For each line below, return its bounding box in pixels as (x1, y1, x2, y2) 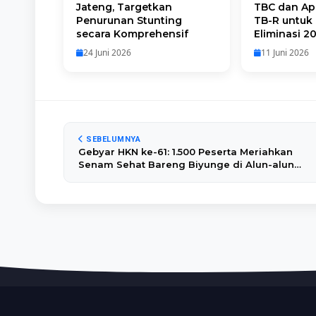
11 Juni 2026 (261, 47, 310, 59)
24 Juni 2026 (83, 47, 131, 59)
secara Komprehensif (76, 28, 188, 40)
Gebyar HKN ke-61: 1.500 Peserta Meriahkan (78, 146, 293, 157)
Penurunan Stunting (76, 14, 182, 27)
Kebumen (78, 171, 126, 183)
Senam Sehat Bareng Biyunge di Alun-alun (78, 159, 294, 170)
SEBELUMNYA (83, 135, 140, 144)
